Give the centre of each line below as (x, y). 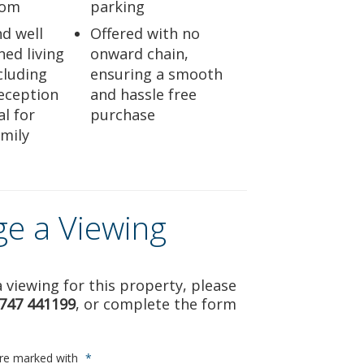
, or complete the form (156, 304)
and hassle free (144, 94)
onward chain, (140, 54)
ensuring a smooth (157, 74)
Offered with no (145, 33)
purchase (123, 115)
